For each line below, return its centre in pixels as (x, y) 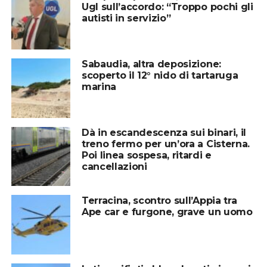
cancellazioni (114, 166)
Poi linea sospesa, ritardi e (146, 155)
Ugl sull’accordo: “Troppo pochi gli (167, 7)
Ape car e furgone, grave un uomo (167, 212)
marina (99, 87)
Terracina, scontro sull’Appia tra (159, 201)
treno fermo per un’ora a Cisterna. (165, 144)
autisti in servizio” (126, 18)
